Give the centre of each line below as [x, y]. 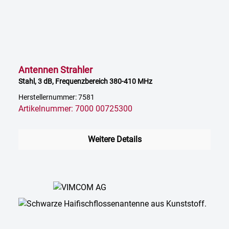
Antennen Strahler [55, 70]
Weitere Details [114, 140]
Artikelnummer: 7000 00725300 [75, 109]
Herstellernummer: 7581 [56, 98]
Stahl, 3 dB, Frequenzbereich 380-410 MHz [85, 82]
